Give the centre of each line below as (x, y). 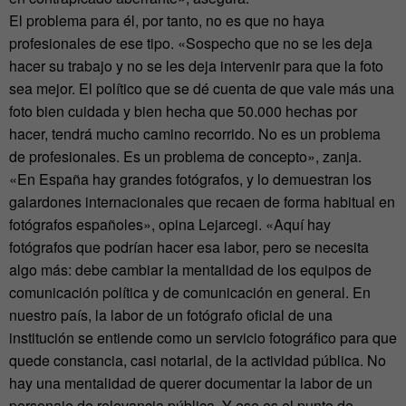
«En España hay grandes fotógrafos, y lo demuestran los (190, 179)
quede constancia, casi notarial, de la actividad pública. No (198, 360)
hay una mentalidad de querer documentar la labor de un (191, 382)
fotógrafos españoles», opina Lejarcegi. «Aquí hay (170, 224)
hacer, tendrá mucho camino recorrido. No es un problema (195, 133)
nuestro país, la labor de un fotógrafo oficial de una (171, 314)
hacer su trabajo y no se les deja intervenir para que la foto (196, 65)
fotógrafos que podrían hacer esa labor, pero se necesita (189, 246)
